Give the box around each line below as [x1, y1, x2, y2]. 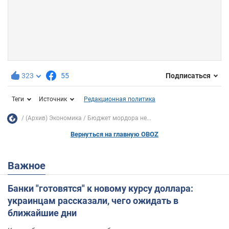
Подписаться [166, 72, 211, 80]
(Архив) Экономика [26, 114, 82, 122]
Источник [39, 95, 67, 103]
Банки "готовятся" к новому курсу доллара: [8, 182, 193, 194]
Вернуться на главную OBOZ [71, 130, 158, 138]
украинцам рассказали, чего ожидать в [8, 195, 178, 206]
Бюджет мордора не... [87, 114, 151, 122]
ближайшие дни [8, 207, 77, 218]
